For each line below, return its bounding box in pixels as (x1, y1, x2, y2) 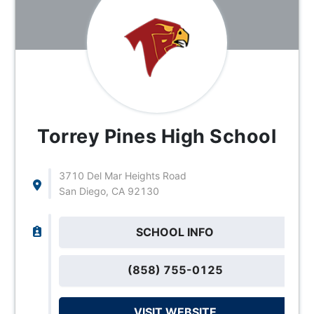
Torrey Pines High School (37, 124, 277, 148)
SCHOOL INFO (136, 224, 214, 239)
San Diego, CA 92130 (58, 184, 159, 197)
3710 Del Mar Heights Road (58, 169, 186, 182)
